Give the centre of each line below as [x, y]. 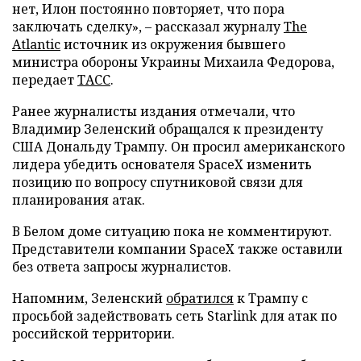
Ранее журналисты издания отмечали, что [154, 111]
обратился [200, 298]
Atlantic [36, 44]
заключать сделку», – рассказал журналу [148, 26]
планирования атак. [79, 199]
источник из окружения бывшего [173, 44]
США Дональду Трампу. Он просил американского [178, 146]
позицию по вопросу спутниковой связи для [158, 182]
